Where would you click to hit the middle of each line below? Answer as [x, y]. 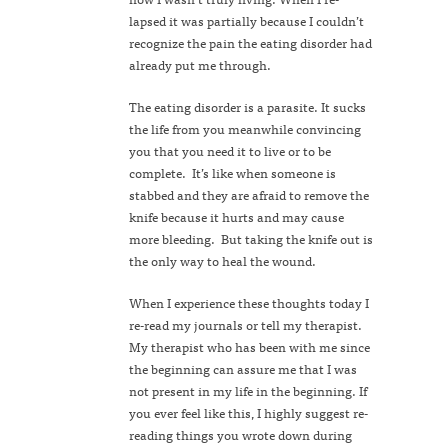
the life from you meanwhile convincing [245, 129]
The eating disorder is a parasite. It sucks [247, 107]
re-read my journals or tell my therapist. [245, 325]
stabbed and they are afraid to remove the [249, 195]
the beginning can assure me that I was [243, 369]
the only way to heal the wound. [222, 261]
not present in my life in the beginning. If [248, 391]
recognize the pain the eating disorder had [250, 43]
